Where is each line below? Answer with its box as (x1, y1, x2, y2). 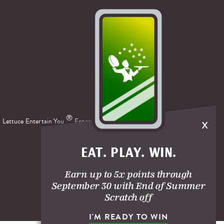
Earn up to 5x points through (65, 168, 192, 180)
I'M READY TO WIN (88, 211, 168, 223)
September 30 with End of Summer (51, 180, 205, 191)
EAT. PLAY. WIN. (80, 146, 176, 160)
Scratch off (104, 191, 152, 203)
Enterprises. (74, 116, 108, 127)
